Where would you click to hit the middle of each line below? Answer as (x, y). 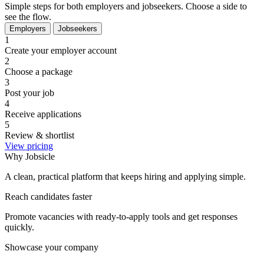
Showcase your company (52, 247)
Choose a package (39, 71)
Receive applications (43, 114)
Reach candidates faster (48, 196)
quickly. (19, 227)
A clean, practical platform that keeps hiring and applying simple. (125, 176)
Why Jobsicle (30, 156)
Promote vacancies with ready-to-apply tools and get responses (121, 216)
